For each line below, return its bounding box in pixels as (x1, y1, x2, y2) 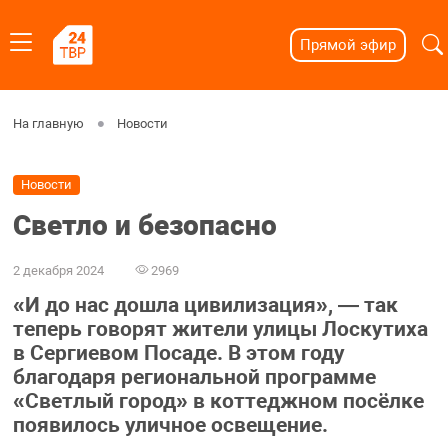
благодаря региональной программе (12, 365, 376, 390)
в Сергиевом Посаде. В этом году (12, 341, 345, 366)
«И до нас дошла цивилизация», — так (12, 293, 398, 318)
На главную (12, 116, 84, 131)
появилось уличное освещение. (12, 413, 328, 438)
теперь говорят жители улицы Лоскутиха (12, 317, 428, 342)
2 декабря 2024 (12, 262, 104, 278)
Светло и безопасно (12, 209, 277, 243)
